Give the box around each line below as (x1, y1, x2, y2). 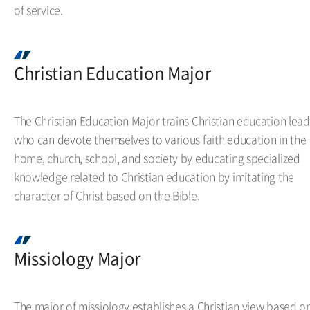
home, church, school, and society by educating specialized (14, 149, 300, 166)
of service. (14, 1, 63, 18)
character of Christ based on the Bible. (14, 187, 200, 203)
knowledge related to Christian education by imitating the (14, 168, 294, 185)
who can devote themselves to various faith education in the (14, 131, 307, 147)
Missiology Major (14, 246, 141, 271)
